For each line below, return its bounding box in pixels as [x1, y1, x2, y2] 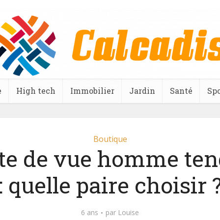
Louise [118, 208, 139, 217]
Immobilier [70, 85, 114, 96]
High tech [16, 85, 55, 96]
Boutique [93, 134, 127, 144]
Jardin [129, 85, 155, 96]
